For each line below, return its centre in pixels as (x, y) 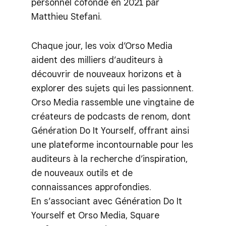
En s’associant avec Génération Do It (107, 201)
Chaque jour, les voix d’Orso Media (102, 45)
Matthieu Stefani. (66, 16)
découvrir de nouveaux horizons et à (106, 74)
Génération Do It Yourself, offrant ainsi (110, 130)
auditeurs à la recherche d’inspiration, (109, 158)
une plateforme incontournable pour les (112, 144)
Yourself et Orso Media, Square (95, 215)
